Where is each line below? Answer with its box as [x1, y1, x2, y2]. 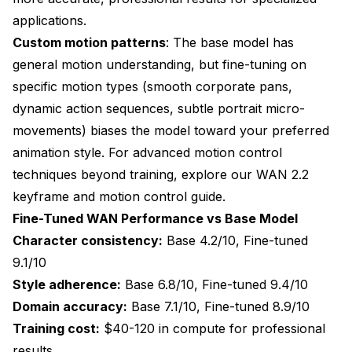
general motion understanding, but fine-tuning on [13, 56, 306, 72]
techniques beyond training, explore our [13, 166, 256, 182]
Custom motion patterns [13, 34, 166, 50]
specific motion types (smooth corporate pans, [13, 78, 292, 94]
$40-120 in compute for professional [100, 320, 325, 336]
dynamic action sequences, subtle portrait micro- [13, 100, 305, 116]
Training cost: [13, 320, 100, 336]
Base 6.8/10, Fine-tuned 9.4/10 [121, 276, 308, 292]
